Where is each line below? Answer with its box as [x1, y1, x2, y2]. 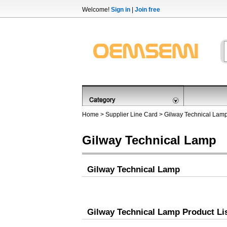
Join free [135, 6, 160, 13]
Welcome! [82, 6, 111, 13]
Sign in [111, 6, 130, 13]
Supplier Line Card [105, 111, 158, 118]
